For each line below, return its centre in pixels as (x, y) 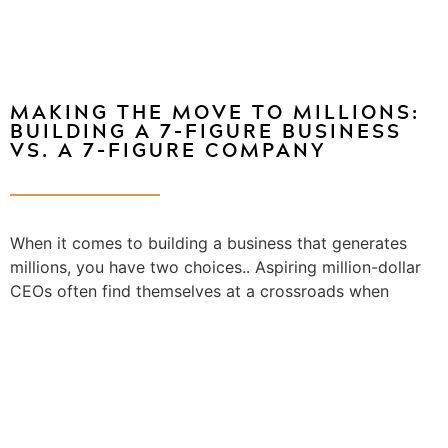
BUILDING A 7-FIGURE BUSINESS (206, 131)
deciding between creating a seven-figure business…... (215, 315)
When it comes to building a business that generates (208, 243)
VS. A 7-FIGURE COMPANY (168, 150)
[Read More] (49, 360)
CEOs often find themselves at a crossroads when (199, 291)
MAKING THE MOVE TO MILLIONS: (215, 112)
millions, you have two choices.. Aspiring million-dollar (215, 267)
